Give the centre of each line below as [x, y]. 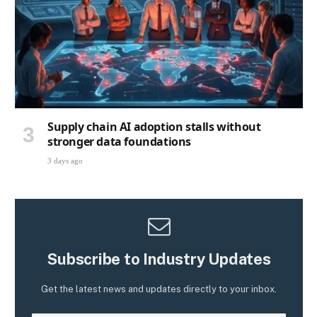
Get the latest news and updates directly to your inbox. [159, 289]
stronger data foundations [120, 141]
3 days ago [65, 160]
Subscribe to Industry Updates [159, 259]
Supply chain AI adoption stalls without [154, 126]
